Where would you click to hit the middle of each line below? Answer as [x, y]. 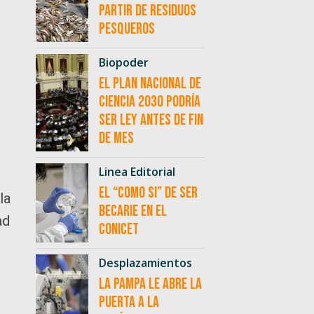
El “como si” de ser [148, 193]
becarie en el [132, 212]
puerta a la [129, 303]
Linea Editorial [137, 172]
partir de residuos [147, 11]
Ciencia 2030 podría [149, 102]
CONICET [118, 230]
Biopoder [123, 63]
